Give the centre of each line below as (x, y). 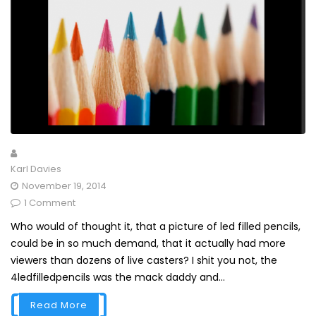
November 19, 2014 (64, 186)
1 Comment (50, 203)
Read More (59, 305)
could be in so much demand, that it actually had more (148, 244)
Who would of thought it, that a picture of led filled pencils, (156, 227)
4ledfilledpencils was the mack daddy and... (118, 278)
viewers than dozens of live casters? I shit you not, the (144, 261)
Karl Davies (36, 169)
